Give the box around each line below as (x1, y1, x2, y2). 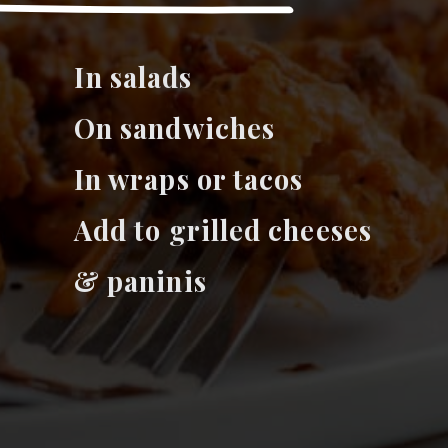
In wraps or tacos (73, 161, 304, 198)
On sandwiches (73, 110, 276, 147)
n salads (85, 59, 200, 96)
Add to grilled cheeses (73, 212, 372, 249)
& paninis (73, 263, 221, 300)
